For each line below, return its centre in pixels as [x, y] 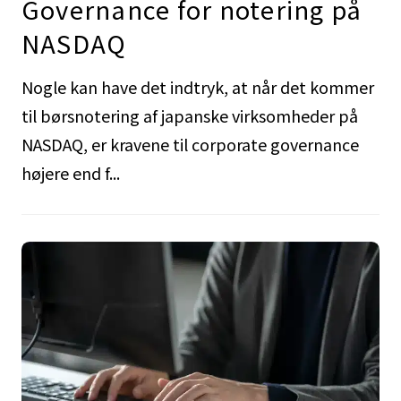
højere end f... [70, 172]
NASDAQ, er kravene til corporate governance [190, 144]
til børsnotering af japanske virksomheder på [189, 115]
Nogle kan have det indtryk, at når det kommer [197, 86]
